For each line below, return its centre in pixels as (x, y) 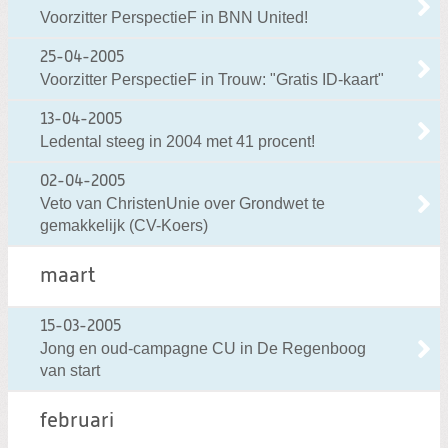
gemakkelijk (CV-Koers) (124, 226)
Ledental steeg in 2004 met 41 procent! (177, 142)
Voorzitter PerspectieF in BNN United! (174, 18)
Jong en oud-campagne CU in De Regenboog (203, 349)
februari (77, 422)
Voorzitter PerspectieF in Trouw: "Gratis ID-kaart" (212, 80)
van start (70, 371)
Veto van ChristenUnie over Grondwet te (182, 204)
